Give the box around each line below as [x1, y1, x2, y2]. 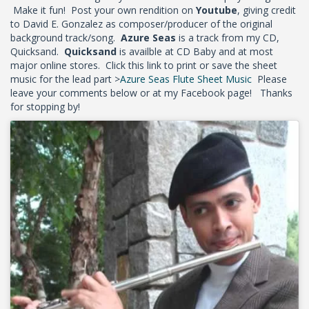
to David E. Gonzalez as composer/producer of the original [10, 17, 272, 31]
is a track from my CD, [176, 31, 279, 45]
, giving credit [237, 3, 296, 17]
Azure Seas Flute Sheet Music [120, 72, 252, 86]
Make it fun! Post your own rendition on [10, 3, 196, 17]
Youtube [196, 3, 237, 17]
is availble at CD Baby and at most [117, 45, 273, 59]
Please [252, 72, 287, 86]
